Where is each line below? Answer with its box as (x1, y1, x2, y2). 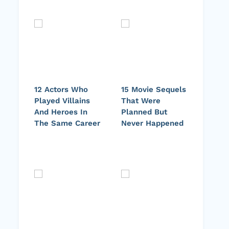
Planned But (121, 107, 167, 117)
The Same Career (34, 119, 100, 128)
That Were (121, 96, 161, 106)
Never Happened (121, 119, 184, 128)
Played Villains (34, 96, 90, 106)
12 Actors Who (34, 85, 88, 95)
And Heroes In (34, 107, 87, 117)
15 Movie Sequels (121, 85, 186, 95)
